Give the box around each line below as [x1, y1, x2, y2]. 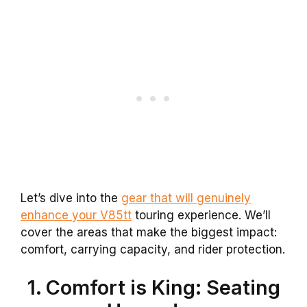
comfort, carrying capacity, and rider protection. [21, 243, 285, 257]
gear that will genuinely [121, 191, 251, 206]
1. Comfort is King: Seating [27, 275, 280, 299]
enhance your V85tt [21, 208, 132, 223]
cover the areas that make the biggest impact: [21, 225, 277, 240]
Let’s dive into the [21, 191, 121, 206]
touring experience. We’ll [132, 208, 271, 223]
